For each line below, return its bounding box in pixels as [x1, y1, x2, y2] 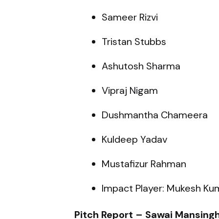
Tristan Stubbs [102, 35, 166, 48]
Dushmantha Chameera [102, 108, 208, 121]
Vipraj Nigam [102, 84, 158, 97]
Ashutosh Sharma [102, 59, 180, 72]
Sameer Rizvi [102, 10, 158, 23]
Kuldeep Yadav [102, 132, 167, 146]
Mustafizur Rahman [102, 157, 186, 170]
